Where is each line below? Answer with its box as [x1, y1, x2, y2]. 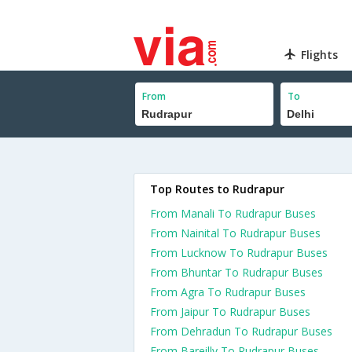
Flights [301, 47, 339, 62]
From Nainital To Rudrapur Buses [150, 225, 321, 240]
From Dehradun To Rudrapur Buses [150, 324, 332, 339]
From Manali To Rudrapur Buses [150, 206, 316, 221]
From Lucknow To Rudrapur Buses [150, 245, 328, 260]
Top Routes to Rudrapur [150, 181, 284, 196]
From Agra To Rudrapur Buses [150, 284, 306, 299]
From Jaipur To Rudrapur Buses [150, 304, 310, 319]
